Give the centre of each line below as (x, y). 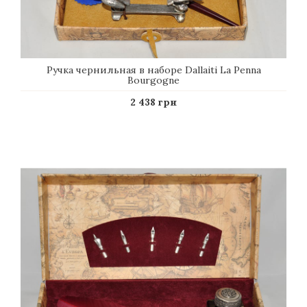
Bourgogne (153, 80)
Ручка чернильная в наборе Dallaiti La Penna (153, 70)
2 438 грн (153, 102)
